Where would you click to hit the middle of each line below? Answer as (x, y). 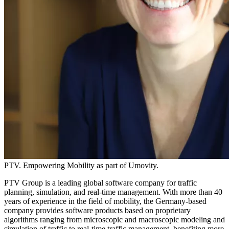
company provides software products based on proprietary (97, 210)
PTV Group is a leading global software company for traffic (100, 182)
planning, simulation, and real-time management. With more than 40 (113, 192)
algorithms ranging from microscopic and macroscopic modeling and (114, 219)
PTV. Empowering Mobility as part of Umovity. (81, 165)
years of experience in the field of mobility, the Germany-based (105, 201)
